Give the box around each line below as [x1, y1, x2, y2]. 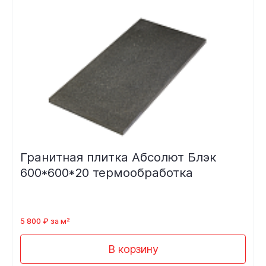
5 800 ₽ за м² [20, 216, 70, 226]
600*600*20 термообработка [20, 165, 193, 180]
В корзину [107, 242, 159, 255]
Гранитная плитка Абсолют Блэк [20, 150, 216, 165]
